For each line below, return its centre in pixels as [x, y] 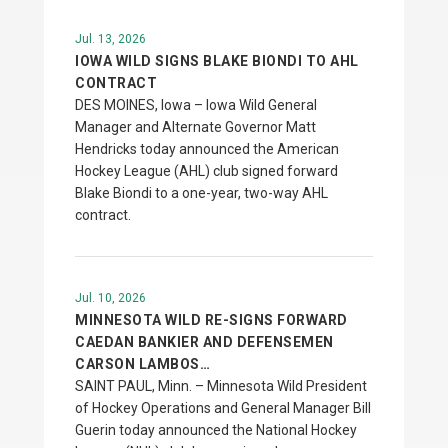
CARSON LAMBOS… [142, 364]
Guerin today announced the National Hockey [216, 430]
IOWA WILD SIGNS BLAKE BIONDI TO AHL [217, 61]
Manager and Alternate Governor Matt [195, 127]
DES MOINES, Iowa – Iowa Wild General [196, 105]
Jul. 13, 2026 [110, 39]
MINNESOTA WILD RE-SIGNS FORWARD [211, 320]
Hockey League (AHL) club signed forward [206, 171]
